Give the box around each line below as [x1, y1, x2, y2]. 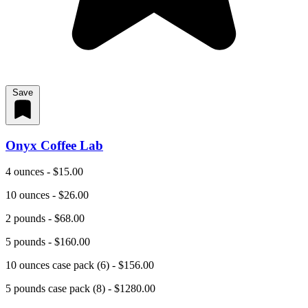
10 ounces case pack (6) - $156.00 [5, 259, 154, 272]
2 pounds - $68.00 [5, 212, 85, 225]
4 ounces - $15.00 [5, 166, 83, 178]
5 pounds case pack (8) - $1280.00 [5, 283, 155, 295]
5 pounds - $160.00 [5, 236, 90, 248]
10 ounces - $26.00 [5, 189, 89, 201]
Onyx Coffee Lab [5, 137, 103, 153]
